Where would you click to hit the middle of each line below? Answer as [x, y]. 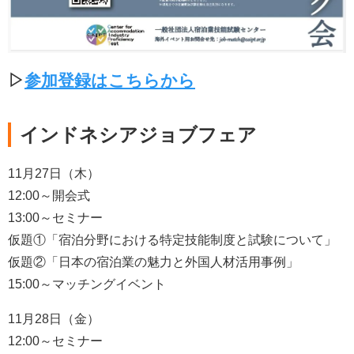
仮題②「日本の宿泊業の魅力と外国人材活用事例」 [153, 262]
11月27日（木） [54, 174]
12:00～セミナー [55, 341]
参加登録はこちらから [110, 80]
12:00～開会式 [49, 196]
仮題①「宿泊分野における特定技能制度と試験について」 [172, 240]
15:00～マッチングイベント [88, 284]
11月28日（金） [54, 319]
